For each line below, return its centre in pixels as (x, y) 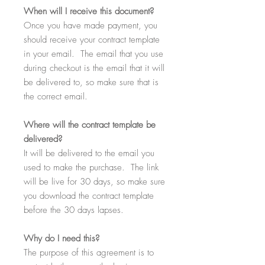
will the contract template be (103, 125)
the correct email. (56, 96)
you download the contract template (89, 196)
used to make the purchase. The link (91, 167)
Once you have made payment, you (91, 25)
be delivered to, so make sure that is (91, 82)
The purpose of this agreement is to (89, 253)
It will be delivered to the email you (89, 153)
